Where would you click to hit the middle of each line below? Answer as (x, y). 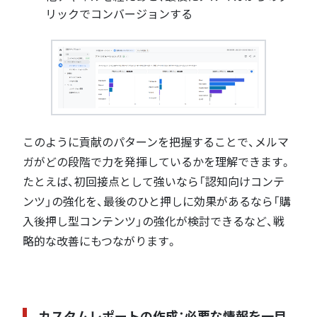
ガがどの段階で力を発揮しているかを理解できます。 (157, 162)
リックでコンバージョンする (119, 14)
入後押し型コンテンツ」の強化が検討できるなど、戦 (154, 221)
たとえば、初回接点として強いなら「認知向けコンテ (154, 182)
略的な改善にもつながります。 (100, 241)
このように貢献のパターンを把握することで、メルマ (156, 142)
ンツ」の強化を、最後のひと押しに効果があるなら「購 (157, 202)
